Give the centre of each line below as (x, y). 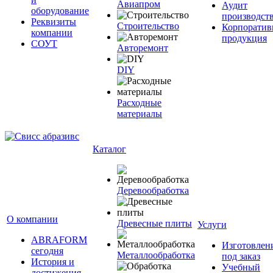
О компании (32, 219)
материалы (140, 114)
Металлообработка (156, 255)
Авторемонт (143, 48)
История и (53, 262)
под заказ (241, 256)
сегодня (47, 251)
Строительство (148, 26)
